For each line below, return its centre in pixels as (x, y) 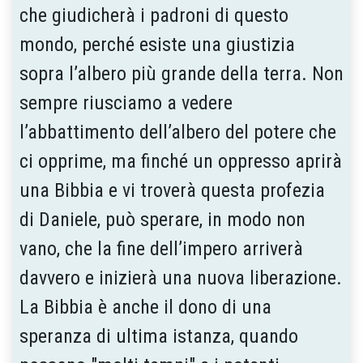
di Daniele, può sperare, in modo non (162, 219)
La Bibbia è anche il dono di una (145, 307)
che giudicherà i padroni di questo (154, 15)
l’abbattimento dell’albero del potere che (178, 132)
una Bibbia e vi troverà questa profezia (172, 190)
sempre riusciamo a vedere (126, 102)
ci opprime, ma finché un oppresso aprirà (181, 161)
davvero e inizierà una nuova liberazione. (181, 278)
